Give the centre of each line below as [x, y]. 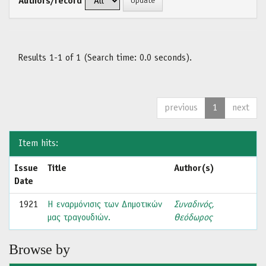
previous [181, 108]
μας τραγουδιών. [79, 218]
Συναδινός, [194, 205]
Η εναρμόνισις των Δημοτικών [105, 205]
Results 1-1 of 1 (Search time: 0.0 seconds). [105, 58]
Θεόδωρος [193, 218]
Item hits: [38, 144]
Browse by [39, 249]
